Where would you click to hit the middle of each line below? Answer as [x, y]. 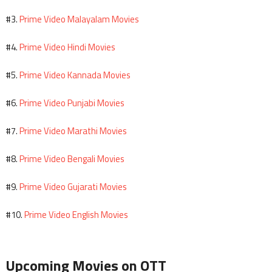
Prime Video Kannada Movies [75, 75]
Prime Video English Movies [76, 215]
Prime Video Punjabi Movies [72, 103]
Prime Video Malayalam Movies [79, 19]
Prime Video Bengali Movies [72, 159]
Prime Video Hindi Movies [67, 47]
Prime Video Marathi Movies [73, 131]
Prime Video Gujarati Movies [73, 187]
